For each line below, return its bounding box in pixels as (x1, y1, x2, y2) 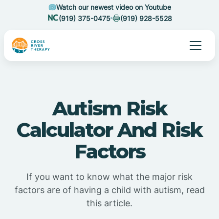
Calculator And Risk (17, 118, 202, 142)
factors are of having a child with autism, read (14, 185, 205, 195)
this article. (87, 198, 132, 208)
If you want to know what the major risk (26, 172, 193, 182)
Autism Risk (52, 96, 167, 120)
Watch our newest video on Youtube (56, 3, 171, 11)
